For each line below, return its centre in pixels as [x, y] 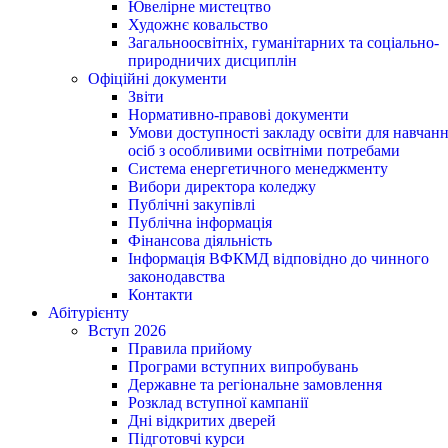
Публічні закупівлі [191, 204]
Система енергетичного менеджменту [258, 168]
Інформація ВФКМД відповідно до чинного [278, 258]
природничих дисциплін [212, 60]
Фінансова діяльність [200, 240]
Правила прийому [190, 348]
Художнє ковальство [198, 24]
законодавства [176, 276]
